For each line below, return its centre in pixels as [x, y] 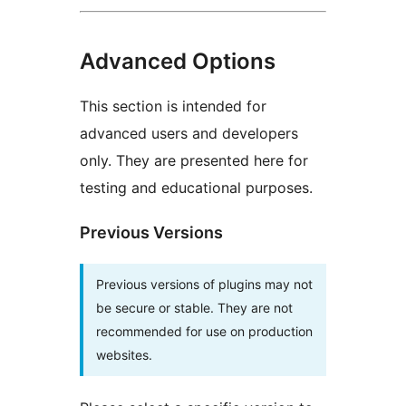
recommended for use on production [204, 331]
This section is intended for [173, 106]
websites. [124, 354]
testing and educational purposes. [196, 187]
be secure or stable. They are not [194, 307]
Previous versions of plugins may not [204, 284]
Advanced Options [178, 61]
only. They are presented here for [194, 160]
